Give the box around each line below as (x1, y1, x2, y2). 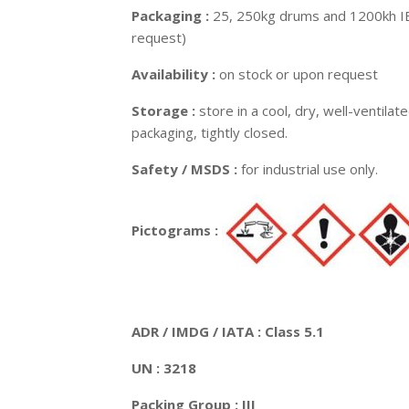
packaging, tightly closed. (131, 123, 288, 142)
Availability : (131, 65, 215, 83)
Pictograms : (131, 221, 222, 240)
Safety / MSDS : (131, 160, 237, 178)
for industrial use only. (237, 160, 378, 178)
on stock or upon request (215, 65, 378, 83)
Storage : (131, 101, 199, 120)
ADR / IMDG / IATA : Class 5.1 (131, 322, 324, 341)
